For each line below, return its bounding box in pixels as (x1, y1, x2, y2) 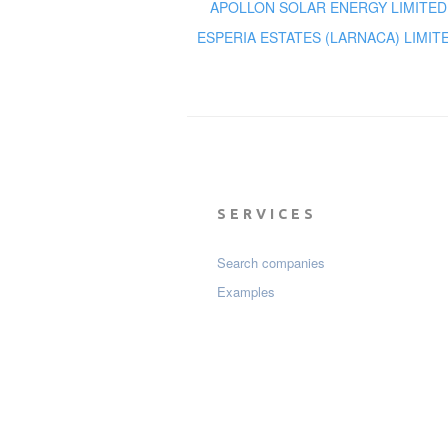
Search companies (217, 253, 325, 273)
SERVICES (217, 206, 317, 223)
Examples (217, 282, 275, 302)
